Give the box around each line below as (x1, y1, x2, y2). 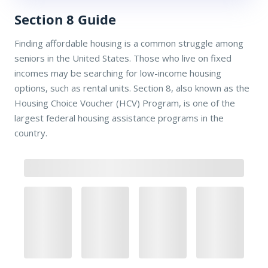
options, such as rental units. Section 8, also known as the (14, 81, 249, 94)
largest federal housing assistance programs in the (14, 111, 224, 124)
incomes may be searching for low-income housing (14, 66, 221, 79)
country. (14, 126, 47, 139)
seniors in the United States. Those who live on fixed (14, 51, 232, 64)
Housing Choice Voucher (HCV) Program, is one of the (14, 96, 235, 109)
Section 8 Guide (14, 10, 116, 28)
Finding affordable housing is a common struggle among (14, 36, 243, 49)
